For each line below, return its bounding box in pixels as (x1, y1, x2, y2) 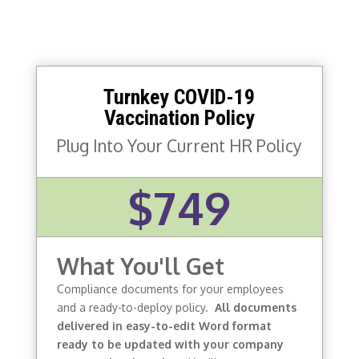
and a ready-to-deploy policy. (56, 300, 215, 314)
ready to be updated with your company (56, 337, 284, 351)
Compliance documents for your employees (56, 281, 284, 296)
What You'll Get (56, 251, 224, 280)
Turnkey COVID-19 (103, 84, 256, 109)
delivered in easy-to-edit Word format (56, 318, 272, 333)
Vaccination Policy (103, 105, 255, 130)
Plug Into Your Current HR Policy (57, 134, 302, 156)
